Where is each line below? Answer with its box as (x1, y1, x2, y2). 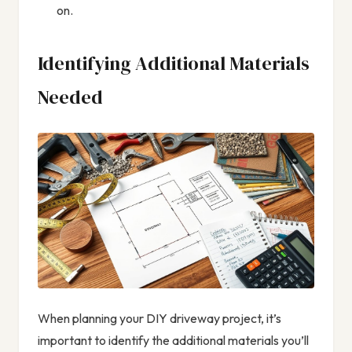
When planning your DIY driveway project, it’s (38, 310, 281, 327)
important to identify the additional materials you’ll (38, 332, 309, 349)
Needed (38, 84, 103, 111)
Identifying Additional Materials (38, 50, 310, 77)
